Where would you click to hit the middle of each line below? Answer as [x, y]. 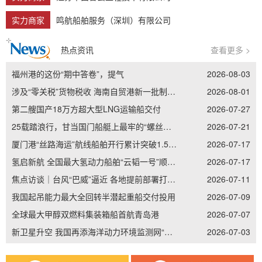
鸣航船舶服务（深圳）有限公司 [113, 20]
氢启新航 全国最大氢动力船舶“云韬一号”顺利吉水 [171, 162]
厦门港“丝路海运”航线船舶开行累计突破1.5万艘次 [173, 144]
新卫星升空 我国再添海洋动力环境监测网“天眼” [168, 232]
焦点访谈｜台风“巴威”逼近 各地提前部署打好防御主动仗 [171, 179]
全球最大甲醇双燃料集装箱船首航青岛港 [85, 214]
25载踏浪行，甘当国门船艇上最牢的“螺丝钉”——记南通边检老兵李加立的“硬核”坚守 [167, 127]
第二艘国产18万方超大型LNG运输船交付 [86, 109]
